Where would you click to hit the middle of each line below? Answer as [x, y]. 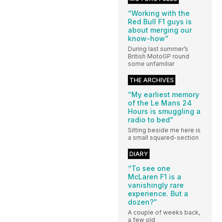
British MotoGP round [159, 56]
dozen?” [142, 202]
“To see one [149, 168]
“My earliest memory [164, 94]
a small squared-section [163, 137]
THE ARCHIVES [152, 80]
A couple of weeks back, [164, 212]
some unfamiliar [151, 63]
